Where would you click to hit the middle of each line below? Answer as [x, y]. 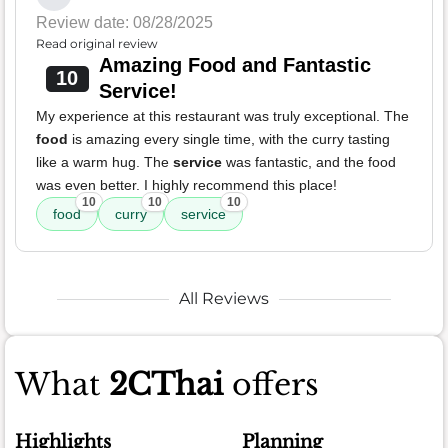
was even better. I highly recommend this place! [186, 185]
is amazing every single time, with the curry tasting [229, 139]
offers [271, 385]
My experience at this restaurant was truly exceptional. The [222, 116]
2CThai [166, 385]
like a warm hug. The [104, 162]
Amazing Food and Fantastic [234, 65]
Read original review [97, 44]
